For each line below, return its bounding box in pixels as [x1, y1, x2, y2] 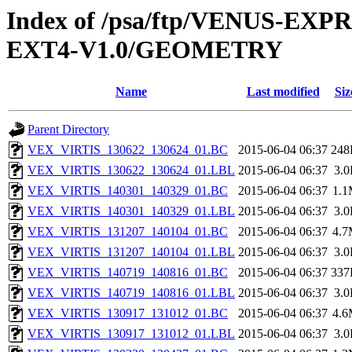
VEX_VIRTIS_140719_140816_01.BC [27, 266, 228, 280]
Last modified [246, 85, 320, 99]
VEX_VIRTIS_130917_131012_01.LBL [27, 327, 235, 341]
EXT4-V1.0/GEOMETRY [6, 35, 283, 64]
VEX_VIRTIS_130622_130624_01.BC [27, 143, 228, 157]
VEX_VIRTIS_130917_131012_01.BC [27, 306, 228, 321]
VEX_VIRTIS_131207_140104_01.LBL [27, 245, 235, 259]
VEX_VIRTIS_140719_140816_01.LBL [27, 286, 235, 300]
